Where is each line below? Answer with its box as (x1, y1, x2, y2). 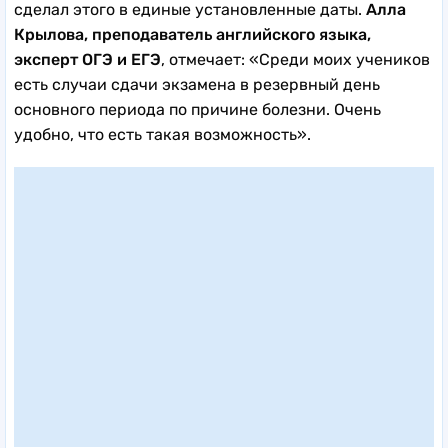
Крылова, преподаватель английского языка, (14, 25, 371, 45)
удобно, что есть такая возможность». (14, 125, 315, 145)
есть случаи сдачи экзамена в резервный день (14, 75, 380, 95)
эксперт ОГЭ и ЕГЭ (14, 50, 161, 70)
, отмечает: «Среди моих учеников (161, 50, 430, 70)
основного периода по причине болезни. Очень (14, 100, 381, 120)
